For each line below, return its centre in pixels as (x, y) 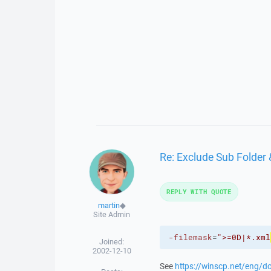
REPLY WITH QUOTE (199, 191)
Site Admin (112, 214)
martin (109, 205)
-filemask (190, 237)
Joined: (112, 242)
